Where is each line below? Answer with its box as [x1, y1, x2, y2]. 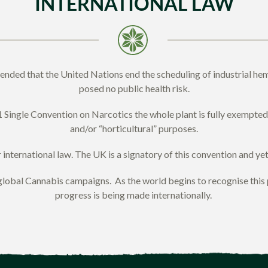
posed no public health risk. [78, 83, 190, 95]
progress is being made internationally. [54, 188, 214, 200]
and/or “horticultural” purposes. [70, 123, 198, 135]
